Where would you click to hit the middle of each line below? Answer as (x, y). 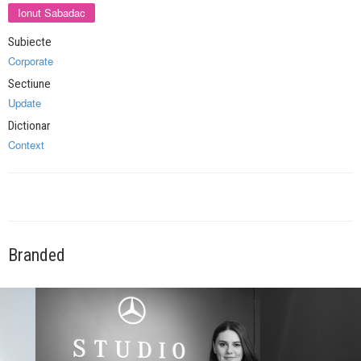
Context (26, 145)
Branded (37, 255)
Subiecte (30, 42)
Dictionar (29, 126)
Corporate (31, 61)
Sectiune (29, 84)
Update (25, 103)
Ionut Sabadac (52, 13)
